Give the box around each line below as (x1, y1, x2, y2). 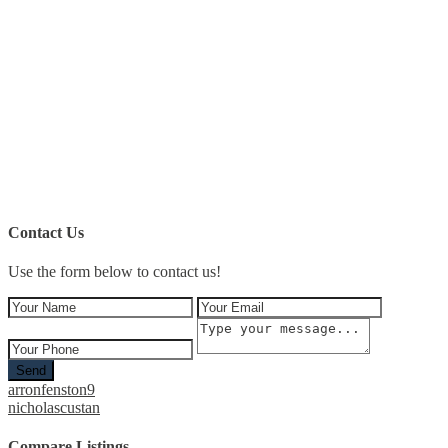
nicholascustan (8, 398, 100, 416)
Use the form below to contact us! (8, 262, 221, 280)
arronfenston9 (8, 380, 95, 398)
